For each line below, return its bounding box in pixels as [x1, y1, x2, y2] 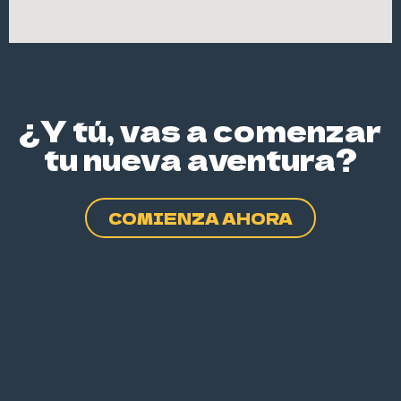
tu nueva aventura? [44, 137, 357, 179]
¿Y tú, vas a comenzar [19, 108, 382, 150]
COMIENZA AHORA [108, 207, 293, 230]
